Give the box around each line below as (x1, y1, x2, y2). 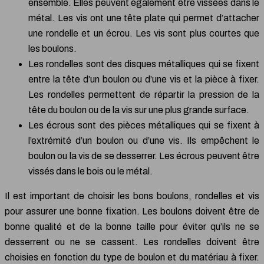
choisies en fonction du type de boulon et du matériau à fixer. (5, 252, 259, 263)
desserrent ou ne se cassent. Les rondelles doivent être (5, 237, 259, 247)
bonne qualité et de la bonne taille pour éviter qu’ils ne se (5, 222, 259, 232)
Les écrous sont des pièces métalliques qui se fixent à (28, 120, 259, 131)
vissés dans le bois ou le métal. (28, 166, 153, 177)
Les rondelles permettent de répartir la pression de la (28, 90, 259, 100)
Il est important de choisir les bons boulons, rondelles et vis (5, 191, 259, 202)
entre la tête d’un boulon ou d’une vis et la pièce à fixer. (28, 74, 259, 85)
